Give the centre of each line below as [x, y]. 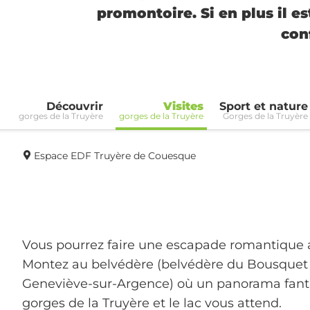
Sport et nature [264, 106]
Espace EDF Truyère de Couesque [115, 155]
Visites [183, 106]
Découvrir [75, 106]
